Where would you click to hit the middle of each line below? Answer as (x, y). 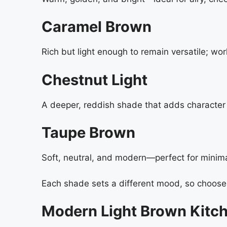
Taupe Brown (88, 133)
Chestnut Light (94, 80)
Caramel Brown (97, 27)
